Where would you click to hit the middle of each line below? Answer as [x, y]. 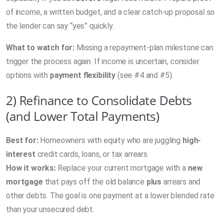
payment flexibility [83, 75]
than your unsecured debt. [50, 209]
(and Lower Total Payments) [83, 116]
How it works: [31, 168]
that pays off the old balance [94, 182]
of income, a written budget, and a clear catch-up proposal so [110, 12]
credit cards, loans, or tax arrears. [92, 154]
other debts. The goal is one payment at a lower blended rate [110, 195]
